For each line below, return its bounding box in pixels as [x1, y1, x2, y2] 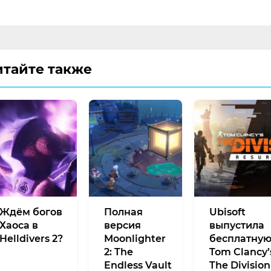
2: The [104, 246, 134, 258]
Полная [104, 206, 143, 218]
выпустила [209, 219, 264, 231]
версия [104, 219, 142, 231]
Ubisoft [209, 206, 246, 218]
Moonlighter [104, 232, 166, 244]
